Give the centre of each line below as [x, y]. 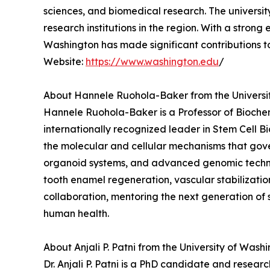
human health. [76, 213]
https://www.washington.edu [152, 61]
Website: [64, 61]
